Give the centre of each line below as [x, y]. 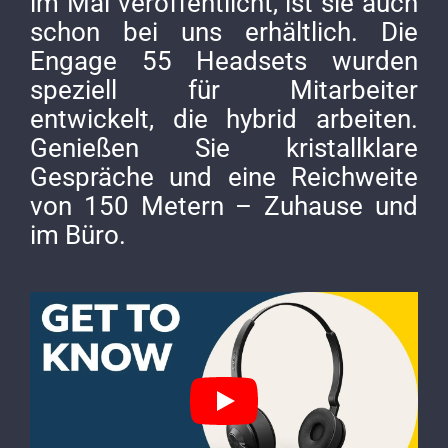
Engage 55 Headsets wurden [224, 60]
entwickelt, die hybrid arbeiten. [224, 118]
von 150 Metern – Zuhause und [224, 205]
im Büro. [78, 234]
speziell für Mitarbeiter [224, 89]
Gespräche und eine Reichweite [224, 176]
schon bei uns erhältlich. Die [224, 31]
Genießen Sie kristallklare [224, 147]
